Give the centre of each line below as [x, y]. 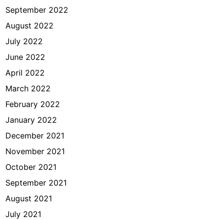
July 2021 [24, 214]
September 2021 [36, 183]
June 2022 [26, 57]
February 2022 [33, 104]
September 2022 [37, 10]
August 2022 [30, 26]
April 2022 [25, 73]
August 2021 [29, 198]
